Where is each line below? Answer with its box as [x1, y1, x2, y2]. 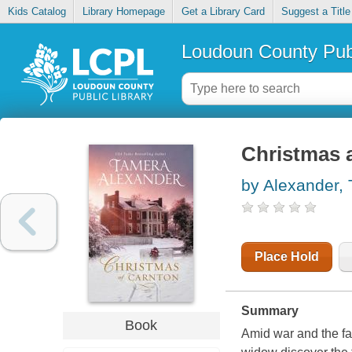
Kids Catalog [7, 5, 66, 18]
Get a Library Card [181, 5, 265, 18]
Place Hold [254, 250, 319, 264]
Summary [240, 304, 299, 318]
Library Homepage [82, 5, 165, 18]
